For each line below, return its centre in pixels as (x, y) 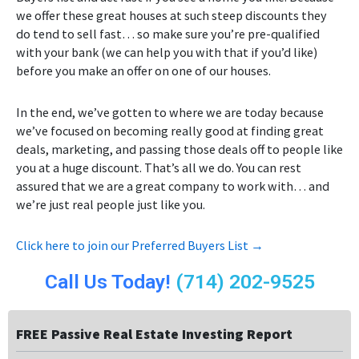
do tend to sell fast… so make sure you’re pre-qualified (168, 34)
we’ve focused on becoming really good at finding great (170, 130)
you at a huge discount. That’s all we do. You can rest (159, 167)
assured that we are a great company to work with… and (173, 186)
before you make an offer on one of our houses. (143, 71)
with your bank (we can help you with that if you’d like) (167, 52)
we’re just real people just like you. (111, 204)
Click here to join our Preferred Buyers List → (140, 245)
